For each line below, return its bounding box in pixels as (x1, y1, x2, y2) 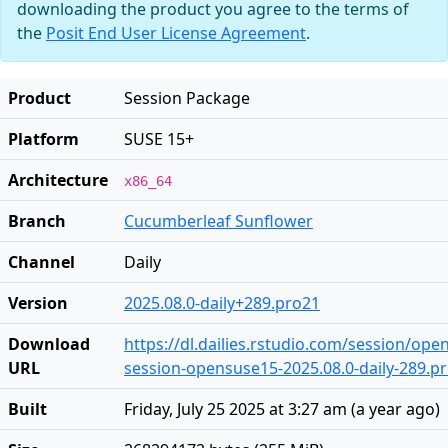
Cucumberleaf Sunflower (124, 210, 313, 232)
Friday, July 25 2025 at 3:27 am (124, 398, 347, 420)
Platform (8, 128, 79, 150)
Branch (8, 210, 66, 232)
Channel (8, 251, 75, 273)
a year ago (356, 398, 435, 420)
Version (8, 292, 68, 314)
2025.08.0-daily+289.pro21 (124, 292, 320, 314)
